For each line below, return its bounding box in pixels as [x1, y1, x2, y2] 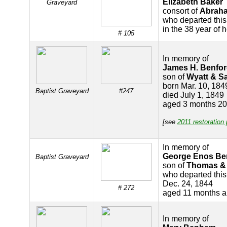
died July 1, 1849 [163, 91, 224, 99]
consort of [163, 7, 200, 15]
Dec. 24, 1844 [163, 179, 213, 188]
